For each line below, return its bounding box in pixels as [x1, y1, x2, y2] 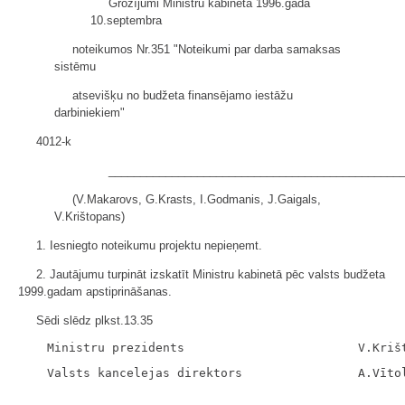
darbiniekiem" [54, 106, 125, 119]
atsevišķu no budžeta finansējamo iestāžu [72, 89, 293, 102]
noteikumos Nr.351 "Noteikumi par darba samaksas [72, 42, 341, 56]
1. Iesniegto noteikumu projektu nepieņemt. [36, 239, 262, 252]
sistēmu [54, 60, 96, 73]
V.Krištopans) [54, 210, 125, 223]
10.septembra [90, 14, 162, 27]
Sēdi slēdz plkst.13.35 [36, 314, 153, 327]
